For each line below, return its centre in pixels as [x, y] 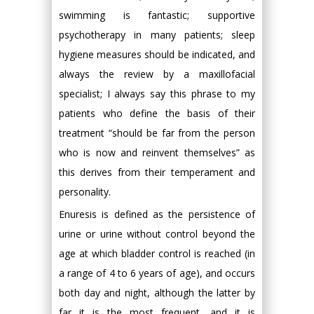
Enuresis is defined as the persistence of [157, 214]
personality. [85, 192]
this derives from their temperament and [157, 172]
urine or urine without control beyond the [157, 234]
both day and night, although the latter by [157, 293]
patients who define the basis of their [157, 113]
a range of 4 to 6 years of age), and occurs [157, 273]
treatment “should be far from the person [157, 133]
